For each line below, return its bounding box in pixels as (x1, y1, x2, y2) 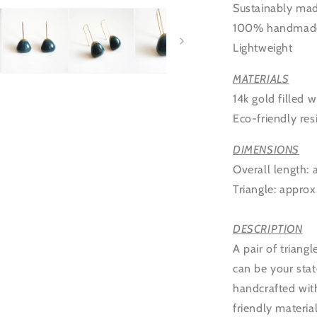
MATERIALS (233, 72, 289, 86)
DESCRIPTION (233, 222, 303, 236)
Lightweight (233, 41, 293, 54)
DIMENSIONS (233, 143, 299, 156)
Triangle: (233, 183, 279, 196)
